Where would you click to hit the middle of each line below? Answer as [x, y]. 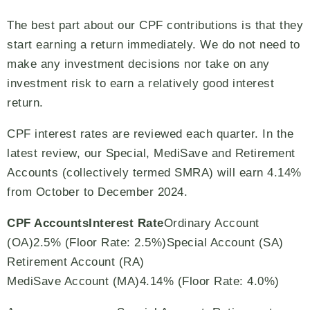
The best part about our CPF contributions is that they [155, 25]
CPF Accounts [48, 223]
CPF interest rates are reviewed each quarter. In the [150, 134]
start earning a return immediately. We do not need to [154, 45]
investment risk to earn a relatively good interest [140, 83]
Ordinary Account [211, 223]
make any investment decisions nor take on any [138, 64]
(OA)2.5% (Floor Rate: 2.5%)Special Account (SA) [145, 243]
